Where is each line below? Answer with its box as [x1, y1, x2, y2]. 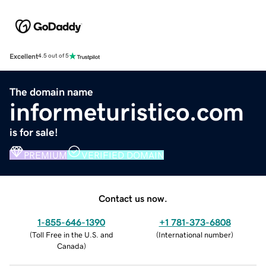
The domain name [9, 86, 93, 97]
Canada [56, 242, 84, 250]
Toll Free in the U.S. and [31, 230, 113, 239]
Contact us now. [99, 193, 167, 203]
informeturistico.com [9, 99, 244, 125]
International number [159, 230, 231, 239]
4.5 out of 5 [38, 53, 69, 59]
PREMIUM [24, 150, 67, 160]
